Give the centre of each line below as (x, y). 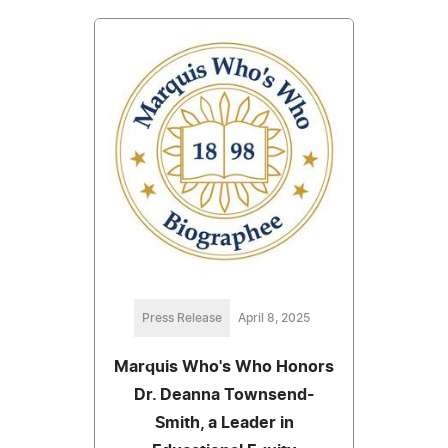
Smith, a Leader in (224, 422)
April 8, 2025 (274, 317)
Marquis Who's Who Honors (224, 366)
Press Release (182, 317)
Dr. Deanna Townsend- (224, 394)
